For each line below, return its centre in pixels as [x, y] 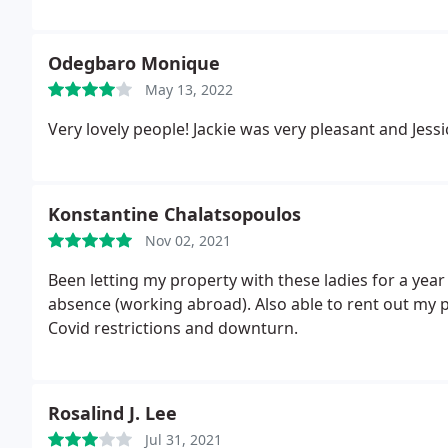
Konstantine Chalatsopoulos [174, 214]
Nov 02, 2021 [188, 240]
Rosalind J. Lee [112, 413]
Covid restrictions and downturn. [173, 328]
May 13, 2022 [189, 89]
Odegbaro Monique [134, 63]
